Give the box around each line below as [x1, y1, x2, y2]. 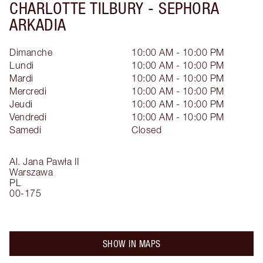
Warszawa [9, 166, 53, 177]
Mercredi [9, 85, 46, 96]
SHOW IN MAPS [102, 238, 161, 249]
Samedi [9, 124, 41, 135]
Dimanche [9, 46, 52, 58]
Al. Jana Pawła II [9, 156, 80, 167]
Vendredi [9, 111, 46, 122]
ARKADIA [9, 15, 66, 34]
